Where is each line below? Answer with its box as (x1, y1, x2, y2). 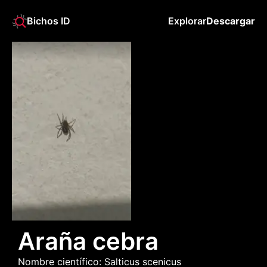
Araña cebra (18, 226, 159, 256)
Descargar (206, 15, 255, 27)
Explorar (168, 15, 206, 27)
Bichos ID (27, 15, 70, 27)
